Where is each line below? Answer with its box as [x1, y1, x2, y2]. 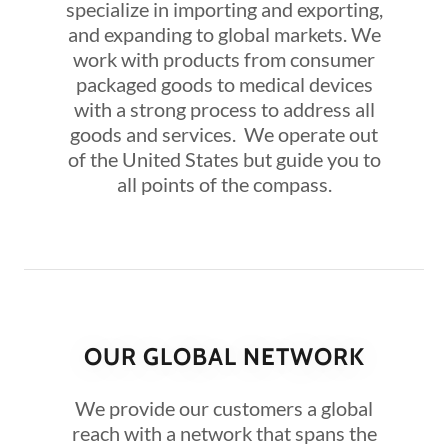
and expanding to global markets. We [67, 22, 381, 46]
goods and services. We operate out [70, 122, 378, 146]
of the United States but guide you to [67, 147, 381, 171]
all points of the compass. [116, 172, 332, 196]
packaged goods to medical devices [75, 72, 373, 96]
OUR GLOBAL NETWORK [83, 342, 365, 371]
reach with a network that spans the [71, 421, 377, 445]
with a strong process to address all [73, 97, 375, 121]
